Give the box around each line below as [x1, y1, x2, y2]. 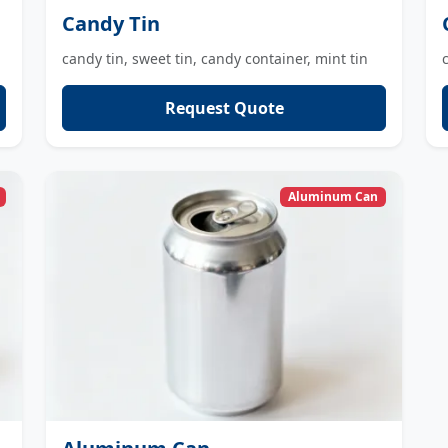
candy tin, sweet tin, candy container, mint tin [62, 48, 368, 68]
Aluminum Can [288, 188, 379, 206]
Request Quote [164, 96, 284, 119]
